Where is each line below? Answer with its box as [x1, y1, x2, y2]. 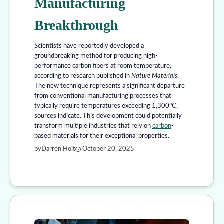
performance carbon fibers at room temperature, [34, 63, 171, 69]
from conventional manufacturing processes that [34, 93, 171, 99]
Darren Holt [41, 146, 75, 152]
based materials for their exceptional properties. [34, 133, 169, 139]
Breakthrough [34, 17, 118, 33]
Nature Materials [131, 73, 177, 79]
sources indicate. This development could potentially [34, 113, 182, 119]
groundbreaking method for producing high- [34, 53, 158, 59]
